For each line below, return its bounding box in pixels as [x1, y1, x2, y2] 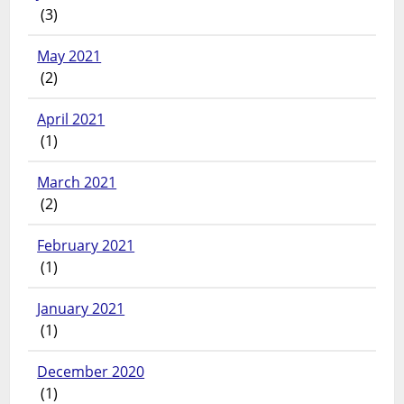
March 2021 [37, 172, 117, 193]
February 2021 [37, 235, 135, 256]
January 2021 [37, 298, 125, 319]
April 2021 [37, 109, 106, 130]
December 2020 [37, 362, 145, 382]
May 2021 [37, 46, 102, 67]
